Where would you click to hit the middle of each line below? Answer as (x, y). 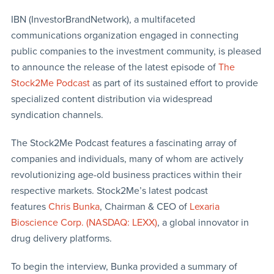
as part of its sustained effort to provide (174, 83)
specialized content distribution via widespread (111, 99)
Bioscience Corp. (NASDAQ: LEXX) (84, 222)
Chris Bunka (74, 206)
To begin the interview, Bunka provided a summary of (124, 266)
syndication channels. (57, 115)
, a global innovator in (203, 222)
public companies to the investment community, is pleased (136, 51)
